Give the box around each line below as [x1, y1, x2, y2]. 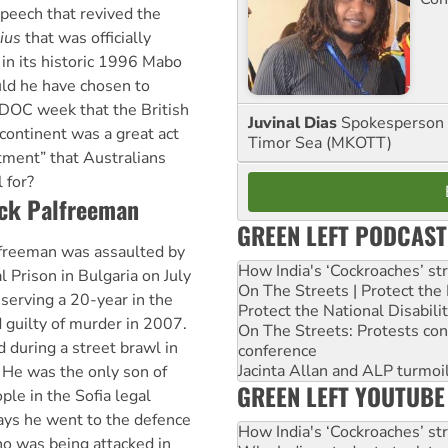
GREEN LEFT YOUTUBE [237, 377, 445, 414]
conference [238, 339, 317, 362]
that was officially [20, 27, 151, 50]
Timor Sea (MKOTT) [248, 131, 392, 154]
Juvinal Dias [248, 111, 341, 134]
